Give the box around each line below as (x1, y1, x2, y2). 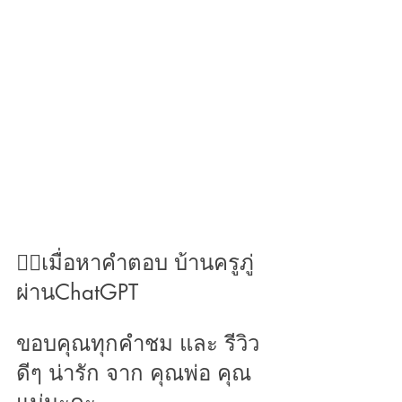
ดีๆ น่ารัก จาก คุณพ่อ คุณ (16, 358, 251, 387)
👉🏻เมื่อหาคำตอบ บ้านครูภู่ (16, 248, 260, 276)
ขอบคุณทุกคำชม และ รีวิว (16, 328, 266, 357)
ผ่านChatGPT (16, 277, 144, 306)
